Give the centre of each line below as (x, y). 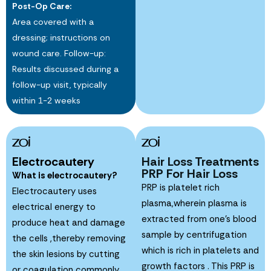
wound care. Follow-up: (59, 53)
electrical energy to (54, 207)
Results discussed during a (65, 69)
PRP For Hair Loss (190, 173)
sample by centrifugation (194, 234)
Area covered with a (53, 21)
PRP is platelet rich (181, 187)
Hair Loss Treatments (200, 161)
